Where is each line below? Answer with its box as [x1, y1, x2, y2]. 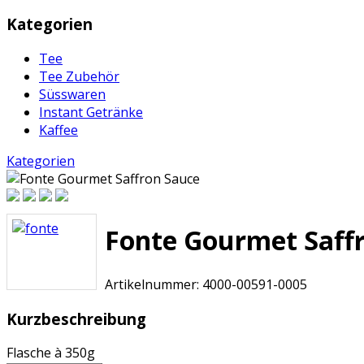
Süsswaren [39, 84, 106, 103]
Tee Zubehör [39, 67, 119, 85]
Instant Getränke [39, 102, 143, 121]
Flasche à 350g [6, 344, 95, 362]
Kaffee [39, 120, 78, 139]
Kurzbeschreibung [6, 308, 146, 329]
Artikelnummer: [105, 275, 199, 293]
